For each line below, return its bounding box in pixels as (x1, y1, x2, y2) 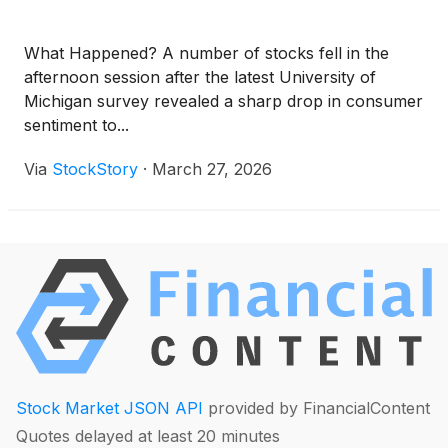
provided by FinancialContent (203, 398, 430, 419)
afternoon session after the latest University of (24, 67, 376, 88)
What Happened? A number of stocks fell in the (24, 43, 389, 64)
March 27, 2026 (152, 159, 272, 180)
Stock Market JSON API (16, 398, 203, 419)
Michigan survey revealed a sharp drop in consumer (24, 91, 423, 112)
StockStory (52, 159, 138, 180)
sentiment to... (24, 115, 129, 136)
